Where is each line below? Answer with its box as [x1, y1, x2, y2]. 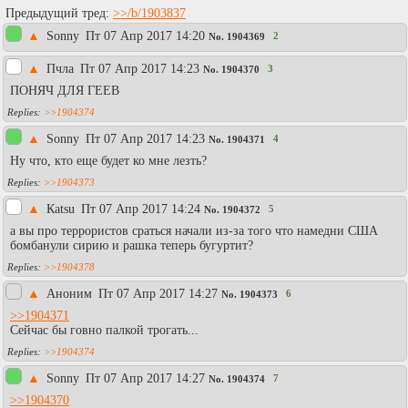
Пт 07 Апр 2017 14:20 [86, 28, 205, 43]
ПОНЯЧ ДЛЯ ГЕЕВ [10, 83, 119, 97]
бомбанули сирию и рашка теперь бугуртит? [10, 238, 253, 252]
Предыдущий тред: [5, 5, 113, 20]
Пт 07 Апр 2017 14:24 [81, 201, 200, 216]
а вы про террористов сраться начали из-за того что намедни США [10, 223, 378, 238]
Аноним [46, 286, 96, 301]
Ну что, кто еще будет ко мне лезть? [10, 153, 207, 168]
